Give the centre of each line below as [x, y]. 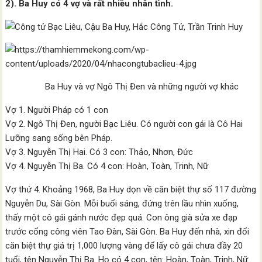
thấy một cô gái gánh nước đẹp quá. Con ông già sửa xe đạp [122, 218]
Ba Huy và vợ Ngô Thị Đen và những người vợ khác [122, 87]
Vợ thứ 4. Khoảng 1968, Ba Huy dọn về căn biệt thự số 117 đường [131, 189]
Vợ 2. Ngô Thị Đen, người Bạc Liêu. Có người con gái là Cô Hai [124, 124]
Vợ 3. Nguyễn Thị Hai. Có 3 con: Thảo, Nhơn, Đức [99, 152]
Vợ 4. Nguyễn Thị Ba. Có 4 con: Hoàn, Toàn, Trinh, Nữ [107, 166]
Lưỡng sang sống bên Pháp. [59, 138]
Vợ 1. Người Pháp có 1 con [57, 110]
